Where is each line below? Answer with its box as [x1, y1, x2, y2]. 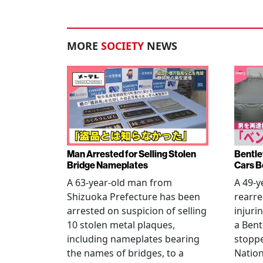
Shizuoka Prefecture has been [67, 190, 200, 203]
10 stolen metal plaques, [67, 218, 175, 231]
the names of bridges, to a [67, 247, 184, 259]
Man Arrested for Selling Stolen [67, 149, 196, 160]
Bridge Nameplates [67, 160, 148, 171]
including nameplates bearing [67, 232, 200, 245]
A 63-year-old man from [67, 176, 172, 189]
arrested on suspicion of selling [67, 204, 207, 217]
